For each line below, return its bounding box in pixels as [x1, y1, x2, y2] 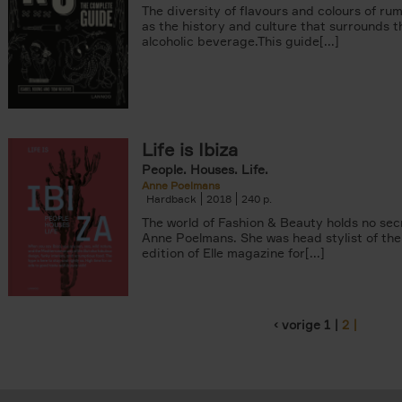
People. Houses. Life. [142, 162, 268, 177]
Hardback [146, 192, 197, 205]
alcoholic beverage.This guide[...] [142, 33, 339, 48]
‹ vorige [274, 317, 320, 332]
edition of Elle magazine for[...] [142, 245, 325, 260]
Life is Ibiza [142, 138, 238, 161]
